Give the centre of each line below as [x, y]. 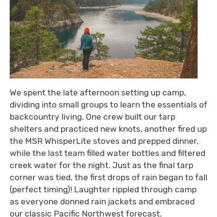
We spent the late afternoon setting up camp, [98, 92]
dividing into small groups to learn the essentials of [108, 104]
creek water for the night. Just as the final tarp [101, 165]
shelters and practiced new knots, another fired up [108, 129]
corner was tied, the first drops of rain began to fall [108, 177]
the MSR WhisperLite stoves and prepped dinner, [104, 141]
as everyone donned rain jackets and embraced [102, 201]
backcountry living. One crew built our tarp [93, 116]
